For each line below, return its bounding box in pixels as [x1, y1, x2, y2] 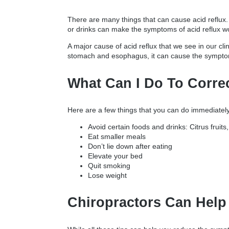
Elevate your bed [88, 152, 143, 161]
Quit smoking [88, 162, 130, 170]
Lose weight [88, 171, 127, 180]
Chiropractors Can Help [67, 194, 226, 211]
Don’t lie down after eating [88, 142, 172, 151]
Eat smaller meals [88, 132, 146, 141]
